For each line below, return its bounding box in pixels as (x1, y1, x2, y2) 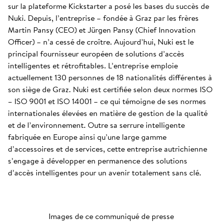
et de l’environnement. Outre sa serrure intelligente (8, 119, 185, 131)
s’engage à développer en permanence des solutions (8, 155, 187, 166)
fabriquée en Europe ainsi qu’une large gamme (8, 131, 166, 143)
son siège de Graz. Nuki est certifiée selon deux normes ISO (8, 83, 213, 95)
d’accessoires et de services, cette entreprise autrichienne (8, 143, 207, 155)
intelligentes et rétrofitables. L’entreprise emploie (8, 59, 178, 71)
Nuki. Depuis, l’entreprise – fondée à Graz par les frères (8, 12, 199, 24)
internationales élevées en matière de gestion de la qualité (8, 107, 208, 119)
